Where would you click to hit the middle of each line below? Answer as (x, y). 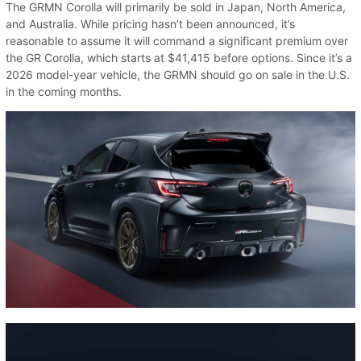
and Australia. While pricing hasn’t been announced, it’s (150, 24)
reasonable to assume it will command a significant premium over (177, 41)
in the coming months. (65, 92)
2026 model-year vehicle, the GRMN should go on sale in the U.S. (178, 75)
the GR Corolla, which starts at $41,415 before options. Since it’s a (179, 58)
